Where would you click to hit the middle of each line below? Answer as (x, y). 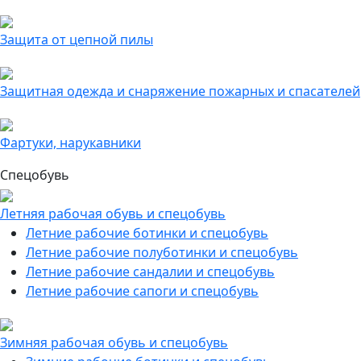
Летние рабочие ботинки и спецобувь (147, 233)
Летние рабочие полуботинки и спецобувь (162, 252)
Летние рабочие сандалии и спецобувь (150, 272)
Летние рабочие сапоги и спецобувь (142, 291)
